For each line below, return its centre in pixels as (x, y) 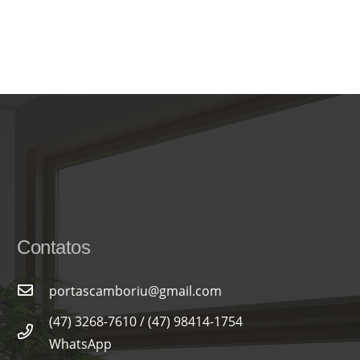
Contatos (54, 247)
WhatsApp (81, 344)
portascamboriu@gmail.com (136, 290)
